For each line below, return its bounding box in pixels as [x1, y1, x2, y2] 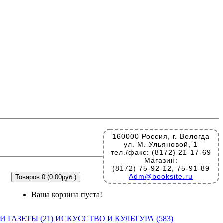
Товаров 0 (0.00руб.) [15, 173, 76, 181]
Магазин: [144, 156, 178, 164]
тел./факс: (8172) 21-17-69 [111, 148, 211, 156]
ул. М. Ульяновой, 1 [124, 140, 198, 148]
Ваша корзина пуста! [31, 190, 102, 199]
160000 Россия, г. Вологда [112, 132, 210, 140]
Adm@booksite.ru [129, 172, 193, 180]
